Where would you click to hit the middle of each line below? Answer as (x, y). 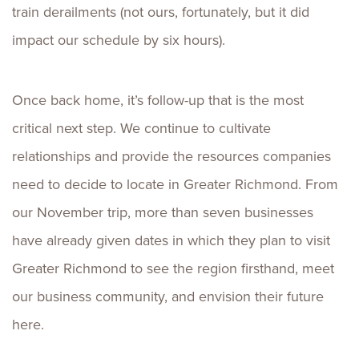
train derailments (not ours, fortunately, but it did (161, 12)
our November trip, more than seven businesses (163, 212)
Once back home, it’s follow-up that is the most (158, 100)
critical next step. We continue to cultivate (141, 128)
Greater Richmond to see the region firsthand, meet (173, 268)
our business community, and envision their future (168, 296)
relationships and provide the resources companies (171, 156)
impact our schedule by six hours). (119, 40)
